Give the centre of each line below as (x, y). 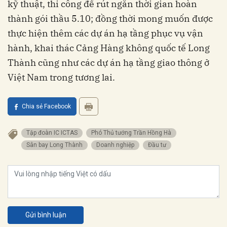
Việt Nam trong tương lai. (61, 78)
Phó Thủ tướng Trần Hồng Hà (133, 133)
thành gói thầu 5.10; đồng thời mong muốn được (110, 19)
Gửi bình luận (46, 215)
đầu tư (159, 145)
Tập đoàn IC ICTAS (54, 133)
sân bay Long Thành (56, 145)
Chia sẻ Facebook (46, 107)
